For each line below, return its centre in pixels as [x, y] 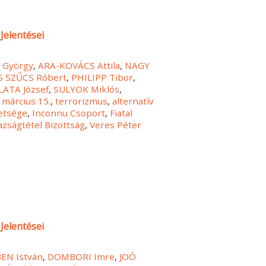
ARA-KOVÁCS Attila [79, 65]
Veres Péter [116, 124]
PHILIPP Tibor [102, 77]
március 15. [26, 101]
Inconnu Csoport [69, 113]
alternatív [133, 101]
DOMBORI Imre [81, 257]
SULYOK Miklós [87, 89]
